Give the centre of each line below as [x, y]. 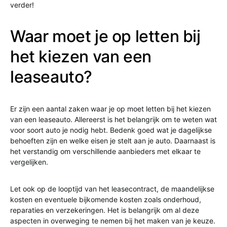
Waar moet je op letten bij [105, 36]
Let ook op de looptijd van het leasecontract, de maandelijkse [112, 189]
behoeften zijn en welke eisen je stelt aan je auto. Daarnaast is [113, 141]
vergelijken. [29, 162]
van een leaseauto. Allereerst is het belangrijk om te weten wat [113, 120]
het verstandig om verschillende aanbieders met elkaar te [105, 152]
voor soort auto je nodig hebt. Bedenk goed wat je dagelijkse [111, 130]
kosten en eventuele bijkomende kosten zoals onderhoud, [106, 200]
